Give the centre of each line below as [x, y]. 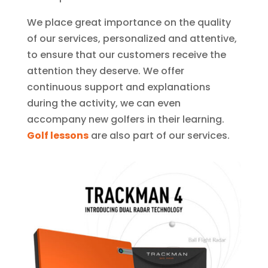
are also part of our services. [159, 135]
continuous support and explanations [118, 87]
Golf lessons [57, 135]
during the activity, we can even [103, 103]
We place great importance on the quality [129, 22]
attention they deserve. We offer [105, 71]
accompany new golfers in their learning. [125, 119]
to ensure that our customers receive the [126, 54]
